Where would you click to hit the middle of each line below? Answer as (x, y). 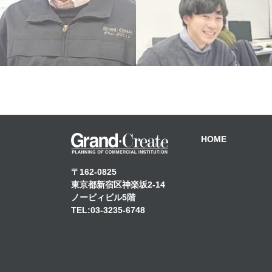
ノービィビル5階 (103, 197)
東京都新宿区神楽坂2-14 (118, 184)
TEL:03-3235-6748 (108, 210)
